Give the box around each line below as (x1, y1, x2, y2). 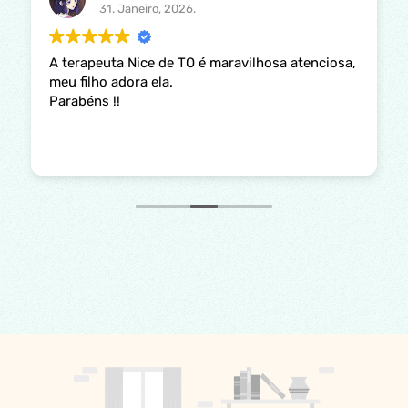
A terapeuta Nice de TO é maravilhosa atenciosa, (49, 54, 356, 71)
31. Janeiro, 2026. (99, 2, 196, 16)
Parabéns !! (49, 92, 120, 109)
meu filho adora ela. (49, 73, 173, 90)
